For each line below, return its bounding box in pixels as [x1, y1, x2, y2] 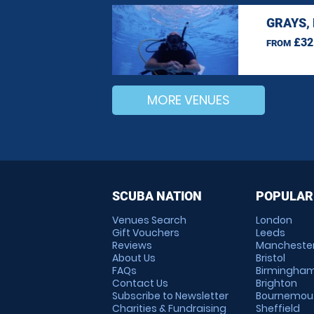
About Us [112, 251, 156, 265]
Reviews [112, 238, 152, 252]
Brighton [255, 276, 297, 290]
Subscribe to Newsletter [112, 289, 228, 303]
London [255, 213, 292, 227]
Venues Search [112, 213, 186, 227]
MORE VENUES [147, 91, 230, 109]
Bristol [255, 251, 285, 265]
